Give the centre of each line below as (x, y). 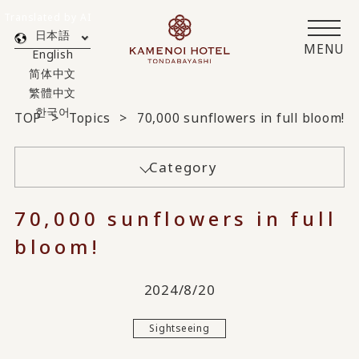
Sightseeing (179, 328)
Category (184, 167)
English (53, 54)
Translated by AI (48, 16)
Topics (89, 118)
